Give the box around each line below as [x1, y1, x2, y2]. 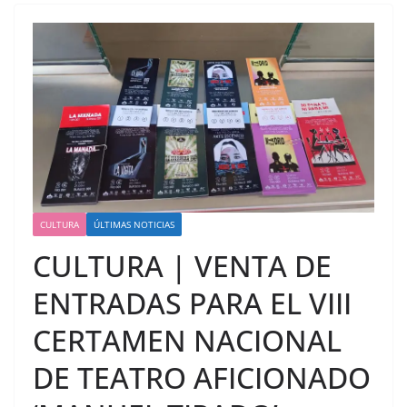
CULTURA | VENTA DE [33, 246, 332, 286]
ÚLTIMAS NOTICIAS [94, 218, 174, 232]
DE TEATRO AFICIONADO [33, 358, 371, 398]
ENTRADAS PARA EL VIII [33, 283, 352, 323]
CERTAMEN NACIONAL [33, 321, 342, 361]
